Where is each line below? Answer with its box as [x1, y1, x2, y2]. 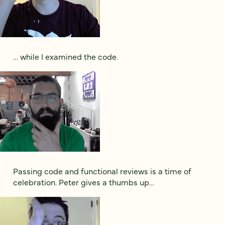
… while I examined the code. [13, 50, 118, 62]
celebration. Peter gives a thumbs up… [13, 176, 154, 187]
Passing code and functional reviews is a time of [13, 165, 191, 176]
